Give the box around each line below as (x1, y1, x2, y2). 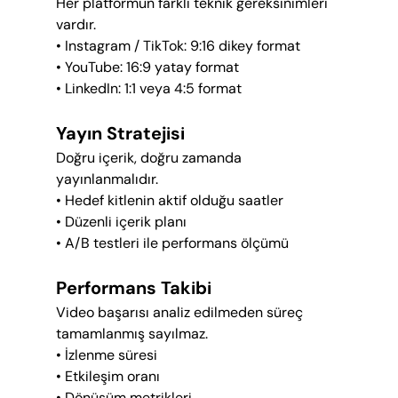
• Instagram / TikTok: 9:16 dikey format (55, 36, 300, 56)
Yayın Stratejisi (55, 122, 185, 146)
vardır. (55, 15, 96, 35)
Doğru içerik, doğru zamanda (55, 148, 245, 168)
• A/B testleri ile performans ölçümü (55, 234, 289, 253)
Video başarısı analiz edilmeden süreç (55, 303, 306, 322)
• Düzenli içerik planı (55, 212, 187, 232)
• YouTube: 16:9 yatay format (55, 58, 239, 77)
